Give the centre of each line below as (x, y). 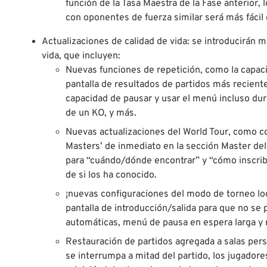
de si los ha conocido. (111, 176)
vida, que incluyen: (81, 56)
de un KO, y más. (101, 114)
